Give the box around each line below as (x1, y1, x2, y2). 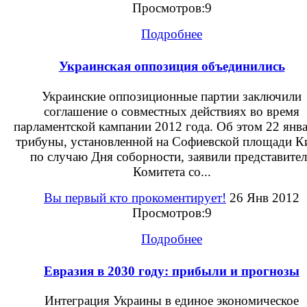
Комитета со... (132, 164, 211, 179)
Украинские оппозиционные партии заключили (42, 88, 302, 103)
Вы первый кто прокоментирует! (44, 190, 226, 205)
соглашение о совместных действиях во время (44, 103, 299, 119)
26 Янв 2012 (226, 190, 299, 205)
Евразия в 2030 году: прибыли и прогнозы (44, 263, 299, 278)
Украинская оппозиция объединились (58, 59, 285, 74)
